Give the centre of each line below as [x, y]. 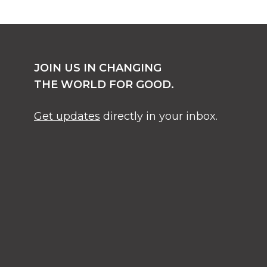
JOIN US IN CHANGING [98, 68]
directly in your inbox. [159, 116]
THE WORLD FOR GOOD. [104, 84]
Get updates [67, 116]
